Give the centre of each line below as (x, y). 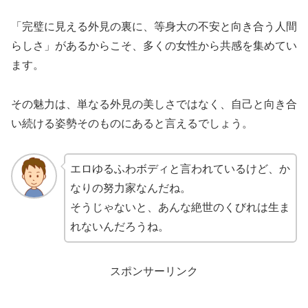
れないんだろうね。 (119, 226)
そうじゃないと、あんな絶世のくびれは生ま (180, 207)
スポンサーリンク (154, 272)
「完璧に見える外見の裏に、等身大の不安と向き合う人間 (154, 27)
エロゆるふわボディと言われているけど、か (180, 168)
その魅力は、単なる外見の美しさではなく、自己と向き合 (154, 104)
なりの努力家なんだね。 (130, 188)
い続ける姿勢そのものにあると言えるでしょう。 (132, 123)
